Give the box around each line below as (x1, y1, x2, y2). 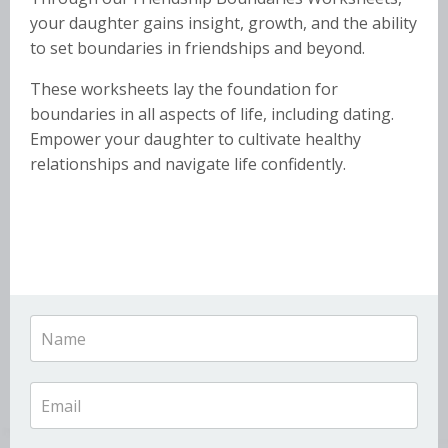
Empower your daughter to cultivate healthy (30, 128, 361, 151)
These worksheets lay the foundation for (30, 78, 338, 101)
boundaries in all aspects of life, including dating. (30, 103, 394, 126)
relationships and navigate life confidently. (30, 153, 346, 176)
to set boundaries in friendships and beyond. (30, 37, 369, 60)
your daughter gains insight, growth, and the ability (30, 12, 417, 35)
